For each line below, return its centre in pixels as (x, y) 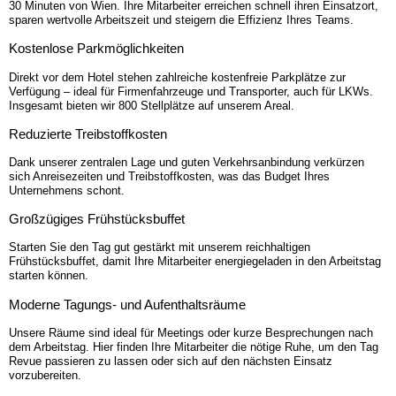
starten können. (49, 276)
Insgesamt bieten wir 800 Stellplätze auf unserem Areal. (153, 105)
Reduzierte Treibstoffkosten (88, 133)
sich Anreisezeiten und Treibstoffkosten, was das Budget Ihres (169, 176)
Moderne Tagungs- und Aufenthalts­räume (127, 304)
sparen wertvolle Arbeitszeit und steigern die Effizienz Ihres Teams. (181, 20)
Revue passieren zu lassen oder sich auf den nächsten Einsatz (171, 361)
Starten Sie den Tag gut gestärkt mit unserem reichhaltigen (160, 247)
